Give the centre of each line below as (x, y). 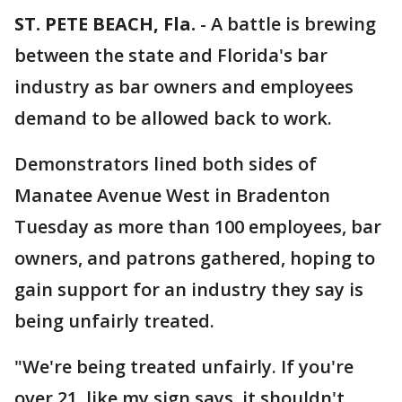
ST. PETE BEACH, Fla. (105, 24)
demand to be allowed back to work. (173, 118)
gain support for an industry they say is (189, 289)
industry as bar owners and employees (184, 87)
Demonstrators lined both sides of (166, 164)
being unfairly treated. (114, 321)
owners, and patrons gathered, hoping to (195, 258)
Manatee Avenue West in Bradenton (172, 195)
